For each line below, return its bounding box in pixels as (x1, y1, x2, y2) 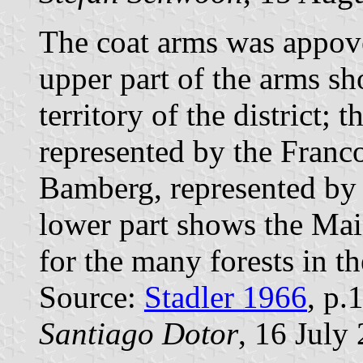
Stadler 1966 (144, 280, 307, 315)
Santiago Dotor (39, 316, 238, 352)
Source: (39, 280, 144, 315)
